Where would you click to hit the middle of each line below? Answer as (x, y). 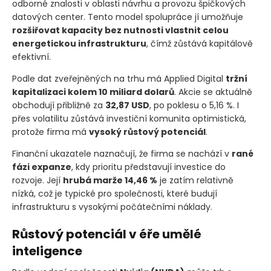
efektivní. (31, 57)
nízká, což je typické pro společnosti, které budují (115, 194)
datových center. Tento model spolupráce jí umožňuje (128, 17)
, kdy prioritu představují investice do (149, 167)
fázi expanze (42, 167)
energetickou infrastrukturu (79, 44)
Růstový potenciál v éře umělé (107, 234)
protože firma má (51, 132)
